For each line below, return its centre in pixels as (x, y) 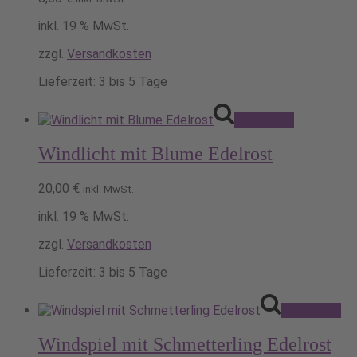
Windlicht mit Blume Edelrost (155, 153)
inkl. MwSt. (108, 189)
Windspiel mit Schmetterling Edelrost (185, 344)
